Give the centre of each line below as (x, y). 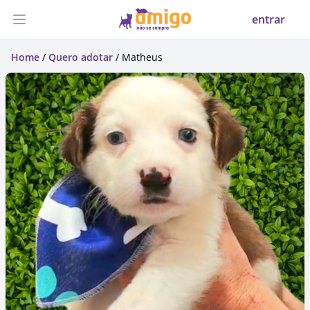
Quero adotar (81, 57)
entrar (268, 19)
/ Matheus (138, 57)
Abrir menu (48, 27)
